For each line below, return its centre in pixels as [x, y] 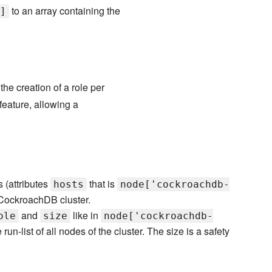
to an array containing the [65, 11]
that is [102, 184]
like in [86, 216]
